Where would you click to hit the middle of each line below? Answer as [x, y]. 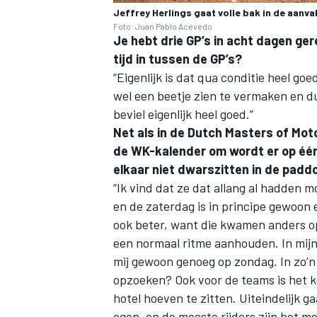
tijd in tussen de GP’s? [178, 59]
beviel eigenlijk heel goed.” [183, 114]
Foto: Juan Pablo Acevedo [163, 27]
